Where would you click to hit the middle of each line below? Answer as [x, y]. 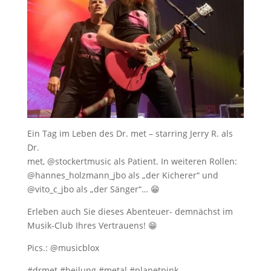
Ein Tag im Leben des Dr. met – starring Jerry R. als [130, 134]
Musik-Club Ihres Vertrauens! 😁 [92, 226]
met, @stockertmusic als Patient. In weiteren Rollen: [132, 162]
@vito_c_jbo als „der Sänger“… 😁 [93, 189]
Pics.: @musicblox [63, 248]
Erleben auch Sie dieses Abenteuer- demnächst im [130, 212]
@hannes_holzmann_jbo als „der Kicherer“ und [122, 175]
